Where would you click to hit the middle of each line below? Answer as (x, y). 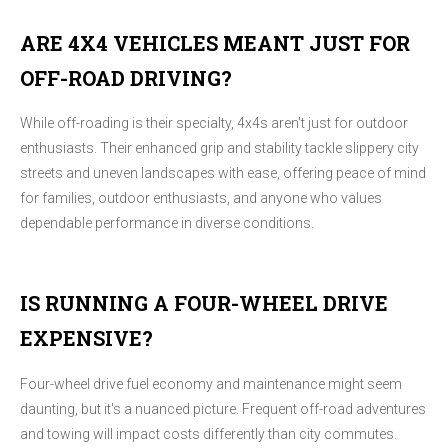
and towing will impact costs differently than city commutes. (208, 433)
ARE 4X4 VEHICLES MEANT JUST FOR (215, 42)
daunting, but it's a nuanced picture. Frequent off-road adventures (223, 408)
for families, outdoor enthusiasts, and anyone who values (201, 198)
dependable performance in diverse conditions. (167, 223)
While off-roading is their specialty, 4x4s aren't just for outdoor (214, 123)
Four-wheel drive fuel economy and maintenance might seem (211, 383)
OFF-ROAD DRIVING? (126, 77)
